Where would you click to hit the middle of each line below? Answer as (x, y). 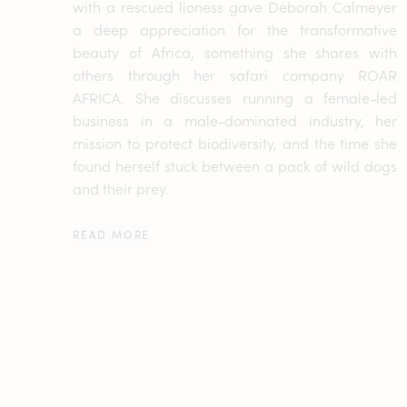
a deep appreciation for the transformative (235, 29)
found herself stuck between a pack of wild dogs (235, 165)
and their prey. (121, 188)
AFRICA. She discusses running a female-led (235, 97)
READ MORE (112, 234)
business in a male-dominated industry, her (235, 120)
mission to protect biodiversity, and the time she (235, 143)
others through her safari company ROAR (235, 74)
